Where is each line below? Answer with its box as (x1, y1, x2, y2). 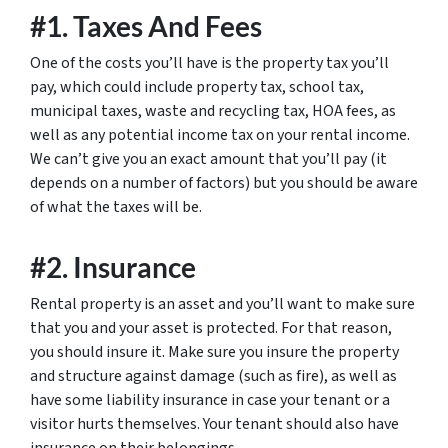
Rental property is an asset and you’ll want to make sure (30, 293, 415, 315)
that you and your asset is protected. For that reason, (30, 317, 392, 339)
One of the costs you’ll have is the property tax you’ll (30, 52, 389, 74)
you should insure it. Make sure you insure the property (30, 341, 399, 363)
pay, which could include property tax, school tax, (30, 76, 364, 98)
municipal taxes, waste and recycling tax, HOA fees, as (30, 100, 396, 122)
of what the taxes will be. (30, 196, 202, 218)
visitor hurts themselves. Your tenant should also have (30, 413, 399, 435)
